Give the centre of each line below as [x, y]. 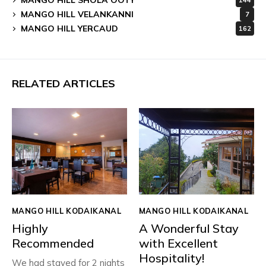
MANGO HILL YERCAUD [69, 28]
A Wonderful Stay [189, 228]
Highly [30, 228]
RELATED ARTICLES [64, 83]
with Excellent [178, 243]
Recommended [53, 243]
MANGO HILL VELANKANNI [77, 14]
